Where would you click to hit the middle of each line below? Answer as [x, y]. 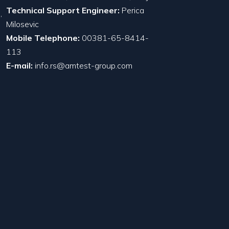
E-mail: [19, 65]
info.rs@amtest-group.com [84, 65]
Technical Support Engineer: [63, 10]
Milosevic [22, 24]
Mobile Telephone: [44, 38]
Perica [132, 10]
